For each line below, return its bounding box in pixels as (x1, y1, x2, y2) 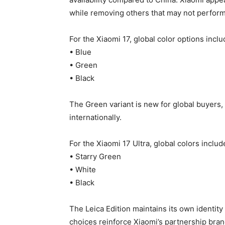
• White (69, 165, 96, 175)
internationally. (69, 113, 122, 123)
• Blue (69, 47, 91, 57)
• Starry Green (69, 152, 121, 162)
